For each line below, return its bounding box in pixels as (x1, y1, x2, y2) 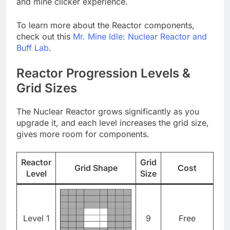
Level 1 (23, 213, 50, 223)
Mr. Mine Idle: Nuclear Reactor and (73, 31, 207, 42)
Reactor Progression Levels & (16, 65, 190, 81)
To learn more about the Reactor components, (16, 20, 195, 30)
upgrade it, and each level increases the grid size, (16, 117, 209, 128)
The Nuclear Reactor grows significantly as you (16, 106, 199, 117)
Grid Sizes (16, 80, 77, 95)
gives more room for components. (16, 128, 149, 139)
